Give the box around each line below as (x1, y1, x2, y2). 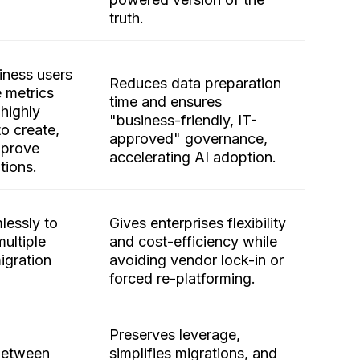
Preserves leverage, (109, 326, 240, 344)
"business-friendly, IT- (109, 112, 257, 129)
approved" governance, (109, 130, 268, 148)
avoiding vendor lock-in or (109, 252, 284, 269)
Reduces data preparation (109, 75, 281, 92)
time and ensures (109, 93, 222, 111)
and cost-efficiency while (109, 233, 277, 251)
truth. (109, 10, 148, 27)
